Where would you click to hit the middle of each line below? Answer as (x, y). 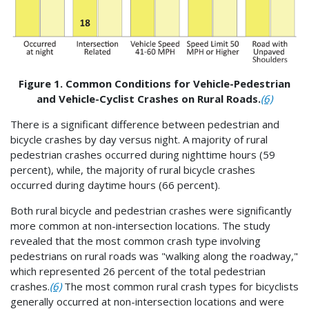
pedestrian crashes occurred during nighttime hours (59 (143, 154)
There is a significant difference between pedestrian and (145, 124)
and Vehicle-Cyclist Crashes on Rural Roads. (149, 98)
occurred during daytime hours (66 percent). (115, 185)
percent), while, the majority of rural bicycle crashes (133, 169)
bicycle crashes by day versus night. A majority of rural (139, 139)
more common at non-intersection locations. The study (140, 225)
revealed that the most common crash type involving (136, 240)
